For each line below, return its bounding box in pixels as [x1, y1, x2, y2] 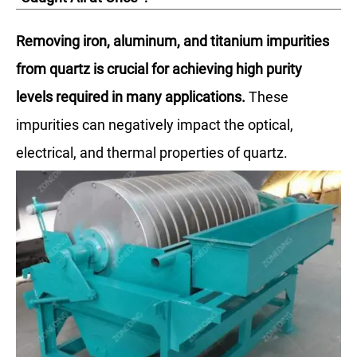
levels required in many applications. [16, 88, 245, 106]
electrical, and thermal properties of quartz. [16, 144, 288, 162]
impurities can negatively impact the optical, [16, 116, 293, 134]
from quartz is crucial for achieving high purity [16, 61, 302, 78]
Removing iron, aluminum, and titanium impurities [16, 33, 329, 50]
